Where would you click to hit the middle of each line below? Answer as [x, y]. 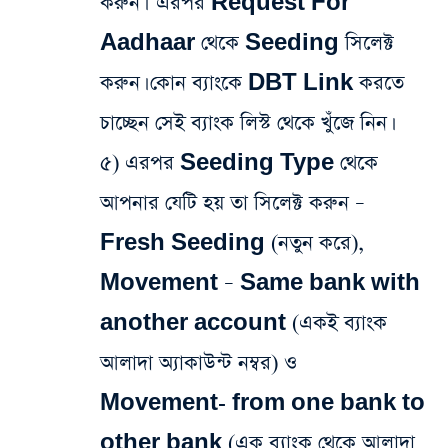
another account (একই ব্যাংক [243, 323]
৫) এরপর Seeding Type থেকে [239, 163]
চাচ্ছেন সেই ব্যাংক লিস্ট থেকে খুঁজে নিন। [245, 123]
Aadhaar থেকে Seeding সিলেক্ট [247, 43]
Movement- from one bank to [262, 403]
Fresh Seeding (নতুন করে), [232, 243]
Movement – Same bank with [260, 283]
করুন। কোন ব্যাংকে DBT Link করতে [252, 83]
